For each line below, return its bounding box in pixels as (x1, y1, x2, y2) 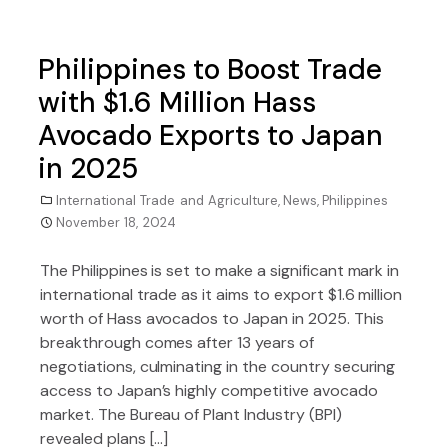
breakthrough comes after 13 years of (40, 332, 314, 353)
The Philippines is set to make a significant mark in (40, 260, 400, 281)
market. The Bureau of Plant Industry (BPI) (40, 404, 342, 425)
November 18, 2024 (56, 214, 176, 231)
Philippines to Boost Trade (38, 51, 382, 88)
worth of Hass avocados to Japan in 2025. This (40, 308, 384, 329)
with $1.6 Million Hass (38, 84, 316, 121)
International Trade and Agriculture (56, 192, 278, 209)
